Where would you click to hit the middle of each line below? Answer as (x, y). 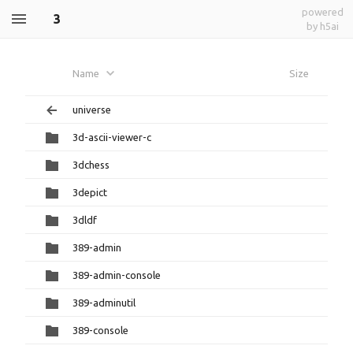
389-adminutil (104, 303)
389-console (100, 330)
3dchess (91, 165)
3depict (90, 192)
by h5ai (323, 26)
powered (323, 12)
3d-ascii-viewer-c (112, 137)
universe (92, 110)
